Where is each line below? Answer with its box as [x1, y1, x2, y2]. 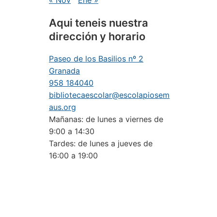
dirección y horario [49, 30, 145, 43]
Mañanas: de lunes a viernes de [49, 114, 163, 124]
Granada [49, 66, 80, 76]
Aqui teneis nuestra [49, 16, 148, 29]
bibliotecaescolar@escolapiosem [49, 90, 170, 100]
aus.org [49, 102, 76, 112]
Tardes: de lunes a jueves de [49, 139, 153, 148]
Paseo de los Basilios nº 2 [49, 54, 143, 63]
